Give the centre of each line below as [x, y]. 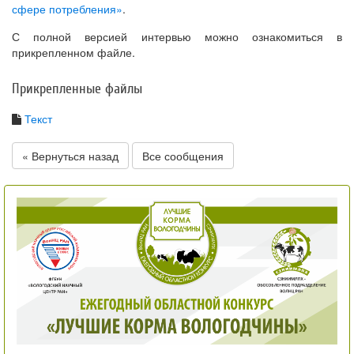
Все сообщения [183, 156]
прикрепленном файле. [73, 53]
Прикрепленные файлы [77, 89]
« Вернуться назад [70, 156]
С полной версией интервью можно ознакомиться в [177, 37]
